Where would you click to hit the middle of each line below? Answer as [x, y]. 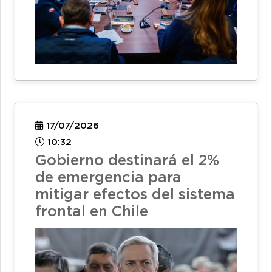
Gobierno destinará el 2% [127, 161]
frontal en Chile [92, 212]
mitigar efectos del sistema [135, 195]
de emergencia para [108, 178]
